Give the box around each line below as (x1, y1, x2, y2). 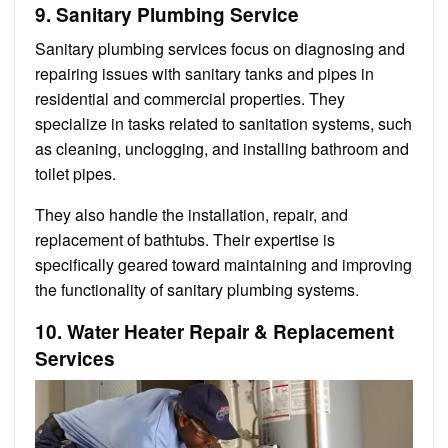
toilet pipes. (35, 161, 116, 185)
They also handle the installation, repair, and (35, 202, 348, 226)
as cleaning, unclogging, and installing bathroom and (35, 136, 409, 160)
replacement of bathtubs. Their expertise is (35, 227, 335, 251)
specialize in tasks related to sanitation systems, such (35, 111, 412, 135)
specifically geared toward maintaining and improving (35, 252, 412, 276)
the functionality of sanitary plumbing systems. (35, 277, 359, 301)
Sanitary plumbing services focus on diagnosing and (35, 36, 405, 60)
